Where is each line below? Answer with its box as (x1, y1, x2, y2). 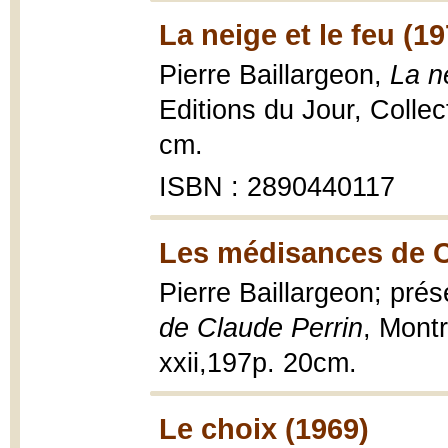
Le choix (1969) (159, 412, 369, 445)
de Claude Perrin (159, 313, 363, 343)
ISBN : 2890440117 (159, 172, 395, 202)
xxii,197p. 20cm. (159, 348, 357, 378)
